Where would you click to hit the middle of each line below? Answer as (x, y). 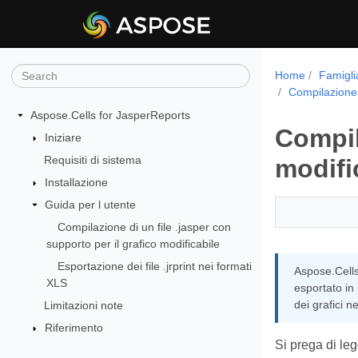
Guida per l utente (90, 204)
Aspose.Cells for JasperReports (110, 115)
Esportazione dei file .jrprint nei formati (155, 266)
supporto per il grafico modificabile (133, 243)
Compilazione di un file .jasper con (145, 227)
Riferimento (74, 327)
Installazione (76, 182)
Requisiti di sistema (92, 159)
